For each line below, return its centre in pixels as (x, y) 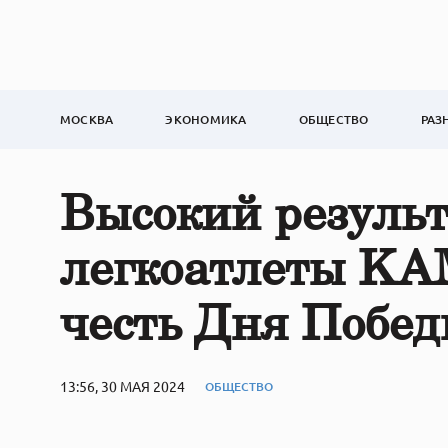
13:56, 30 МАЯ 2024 (122, 386)
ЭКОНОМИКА (206, 119)
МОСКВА (87, 119)
